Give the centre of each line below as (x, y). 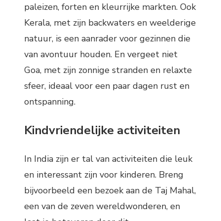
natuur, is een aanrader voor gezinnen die (107, 38)
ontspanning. (50, 101)
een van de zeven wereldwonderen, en (102, 206)
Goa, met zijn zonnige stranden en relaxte (108, 70)
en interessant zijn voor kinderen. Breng (104, 174)
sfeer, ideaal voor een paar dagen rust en (107, 86)
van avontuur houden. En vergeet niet (101, 54)
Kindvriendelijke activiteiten (102, 130)
